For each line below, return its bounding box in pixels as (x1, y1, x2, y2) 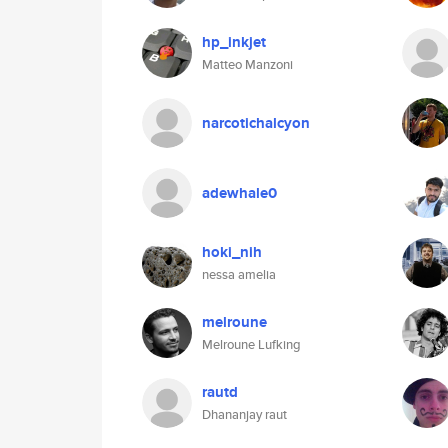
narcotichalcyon (202, 112, 310, 134)
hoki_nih (202, 241, 262, 263)
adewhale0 (202, 182, 277, 204)
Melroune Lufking (202, 335, 301, 354)
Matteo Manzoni (202, 55, 293, 74)
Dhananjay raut (202, 405, 287, 424)
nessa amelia (202, 265, 276, 284)
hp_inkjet (202, 31, 266, 53)
